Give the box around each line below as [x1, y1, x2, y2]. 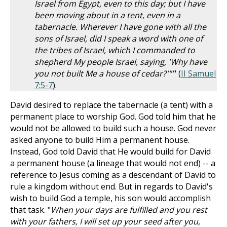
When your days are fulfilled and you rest [51, 204, 207, 215]
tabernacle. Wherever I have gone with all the [34, 21, 206, 32]
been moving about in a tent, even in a [34, 10, 180, 21]
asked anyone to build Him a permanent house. [10, 134, 190, 145]
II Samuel [181, 68, 216, 79]
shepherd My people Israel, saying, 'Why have [34, 56, 207, 67]
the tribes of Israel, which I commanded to [34, 45, 195, 56]
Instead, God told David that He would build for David [10, 146, 211, 157]
